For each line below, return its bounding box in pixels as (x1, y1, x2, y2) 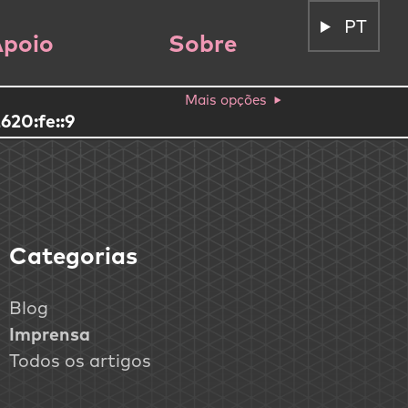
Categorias (9, 240, 138, 271)
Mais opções (185, 91, 268, 109)
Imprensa (9, 322, 91, 346)
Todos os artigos (9, 349, 152, 372)
